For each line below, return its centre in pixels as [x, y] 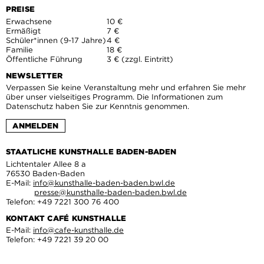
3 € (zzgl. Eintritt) [140, 59]
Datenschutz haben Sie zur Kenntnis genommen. [98, 107]
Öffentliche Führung [44, 59]
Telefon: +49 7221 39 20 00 [57, 240]
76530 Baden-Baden [45, 173]
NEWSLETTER [34, 75]
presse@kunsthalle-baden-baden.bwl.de [110, 192]
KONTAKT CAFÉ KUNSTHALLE [66, 218]
